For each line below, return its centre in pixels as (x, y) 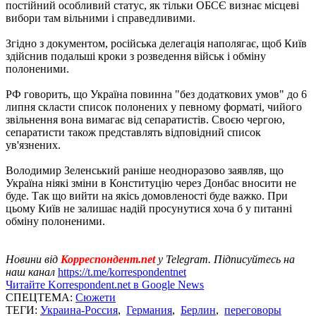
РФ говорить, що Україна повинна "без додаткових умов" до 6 (156, 94)
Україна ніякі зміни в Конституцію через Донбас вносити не (151, 183)
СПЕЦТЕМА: (41, 297)
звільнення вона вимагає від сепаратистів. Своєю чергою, (145, 120)
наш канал (32, 272)
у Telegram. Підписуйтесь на (226, 259)
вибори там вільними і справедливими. (101, 18)
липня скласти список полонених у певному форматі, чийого (154, 107)
